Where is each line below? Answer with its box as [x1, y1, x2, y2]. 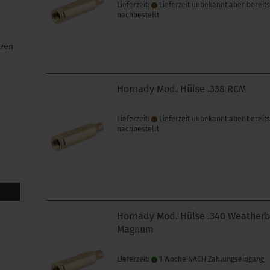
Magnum [117, 224, 154, 235]
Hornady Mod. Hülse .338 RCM [117, 83, 246, 95]
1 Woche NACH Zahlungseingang [157, 255, 265, 263]
